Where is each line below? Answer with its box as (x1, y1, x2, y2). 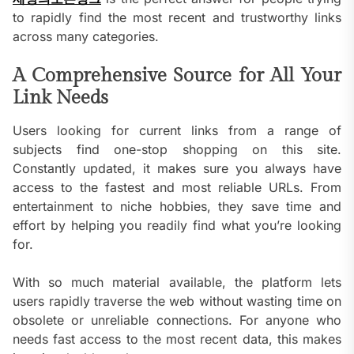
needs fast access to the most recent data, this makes (13, 331, 341, 348)
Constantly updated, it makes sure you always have (13, 160, 341, 177)
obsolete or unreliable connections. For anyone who (13, 312, 341, 329)
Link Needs (13, 87, 108, 110)
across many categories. (13, 28, 159, 45)
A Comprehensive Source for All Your (13, 65, 341, 88)
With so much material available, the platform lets (13, 274, 341, 291)
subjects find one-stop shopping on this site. (13, 141, 341, 158)
